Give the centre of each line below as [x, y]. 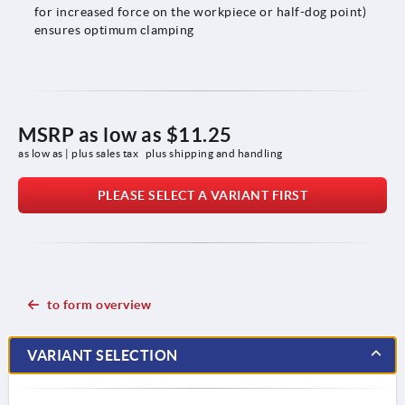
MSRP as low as [92, 134]
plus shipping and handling [214, 153]
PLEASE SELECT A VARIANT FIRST [202, 195]
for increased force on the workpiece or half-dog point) [200, 11]
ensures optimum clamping [114, 29]
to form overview [99, 304]
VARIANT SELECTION [103, 355]
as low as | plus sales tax [80, 153]
